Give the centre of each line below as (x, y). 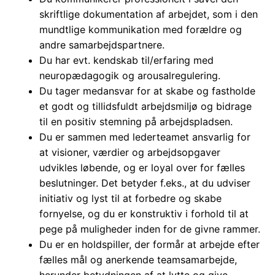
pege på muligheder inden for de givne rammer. (150, 229)
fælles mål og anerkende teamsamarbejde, (138, 260)
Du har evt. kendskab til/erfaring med (126, 60)
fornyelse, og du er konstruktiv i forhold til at (144, 214)
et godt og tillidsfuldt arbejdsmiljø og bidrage (145, 107)
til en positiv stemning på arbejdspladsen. (136, 122)
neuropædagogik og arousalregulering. (130, 76)
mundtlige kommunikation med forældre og (141, 30)
